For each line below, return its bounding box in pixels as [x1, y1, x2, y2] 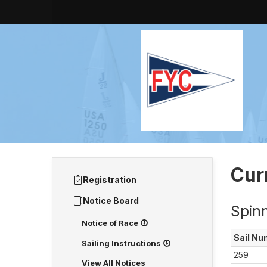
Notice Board [83, 195, 139, 206]
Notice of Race [82, 218, 140, 228]
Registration [83, 175, 136, 185]
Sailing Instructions [82, 238, 163, 248]
